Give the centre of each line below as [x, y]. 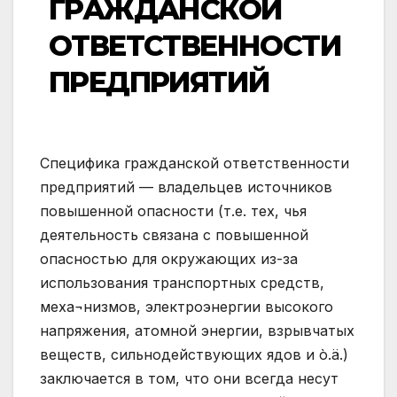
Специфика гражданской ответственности [195, 163]
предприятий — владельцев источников [186, 187]
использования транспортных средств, [182, 283]
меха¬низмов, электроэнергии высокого [187, 307]
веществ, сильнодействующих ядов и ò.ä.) [194, 355]
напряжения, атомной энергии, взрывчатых [197, 331]
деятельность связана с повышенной [174, 235]
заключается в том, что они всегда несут [189, 379]
